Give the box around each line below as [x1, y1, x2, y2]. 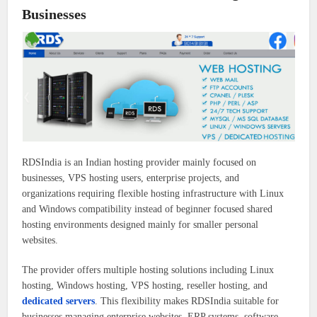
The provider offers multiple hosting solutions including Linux [22, 265, 275, 276]
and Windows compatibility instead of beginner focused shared [22, 204, 273, 215]
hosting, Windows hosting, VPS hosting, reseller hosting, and [22, 280, 268, 292]
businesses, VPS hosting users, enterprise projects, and [22, 173, 240, 184]
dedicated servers [22, 296, 96, 307]
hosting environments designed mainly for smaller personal [22, 219, 259, 231]
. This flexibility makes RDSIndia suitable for [95, 296, 279, 307]
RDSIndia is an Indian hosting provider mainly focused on [22, 157, 257, 168]
